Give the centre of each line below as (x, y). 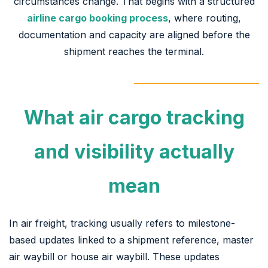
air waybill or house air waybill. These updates (114, 256)
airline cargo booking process (98, 18)
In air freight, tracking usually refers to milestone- (122, 223)
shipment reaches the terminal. (134, 51)
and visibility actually (134, 151)
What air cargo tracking (134, 117)
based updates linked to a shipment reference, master (131, 240)
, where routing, (205, 18)
